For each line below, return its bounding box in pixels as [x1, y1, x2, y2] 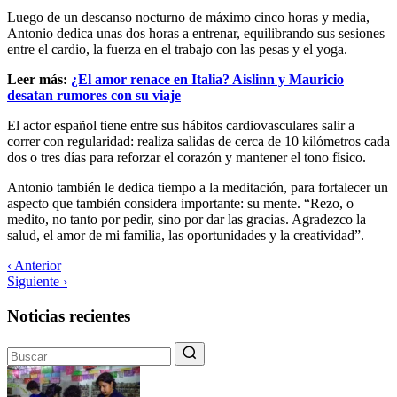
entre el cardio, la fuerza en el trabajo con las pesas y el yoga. [7, 41, 347, 57]
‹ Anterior [7, 257, 61, 273]
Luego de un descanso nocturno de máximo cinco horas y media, [7, 9, 370, 25]
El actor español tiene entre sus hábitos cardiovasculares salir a [7, 117, 354, 133]
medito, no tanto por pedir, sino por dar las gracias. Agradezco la [7, 211, 366, 227]
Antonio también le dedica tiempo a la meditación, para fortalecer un [7, 179, 388, 195]
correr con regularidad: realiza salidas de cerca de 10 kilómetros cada [7, 133, 390, 149]
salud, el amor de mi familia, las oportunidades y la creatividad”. [7, 227, 364, 243]
